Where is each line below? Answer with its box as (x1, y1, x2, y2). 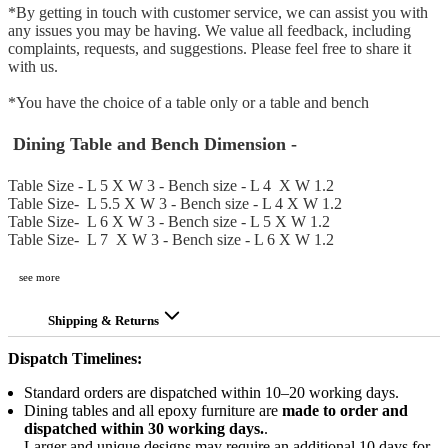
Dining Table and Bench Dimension (8, 134, 291, 155)
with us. (8, 57, 58, 75)
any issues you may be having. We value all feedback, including (8, 21, 411, 39)
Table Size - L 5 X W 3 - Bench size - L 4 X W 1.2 (8, 177, 338, 195)
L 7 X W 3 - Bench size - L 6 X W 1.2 (87, 231, 334, 249)
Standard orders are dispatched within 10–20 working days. (24, 384, 399, 402)
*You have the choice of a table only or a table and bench (8, 93, 369, 111)
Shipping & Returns (48, 313, 162, 329)
